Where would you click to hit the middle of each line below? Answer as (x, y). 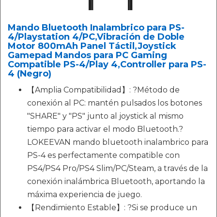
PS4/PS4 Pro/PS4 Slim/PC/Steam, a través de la (117, 168)
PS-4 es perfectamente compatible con (103, 155)
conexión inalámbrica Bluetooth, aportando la (116, 181)
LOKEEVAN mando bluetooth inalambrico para (118, 142)
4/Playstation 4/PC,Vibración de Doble (96, 37)
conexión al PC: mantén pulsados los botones (115, 103)
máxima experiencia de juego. (85, 194)
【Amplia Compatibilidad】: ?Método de (103, 90)
